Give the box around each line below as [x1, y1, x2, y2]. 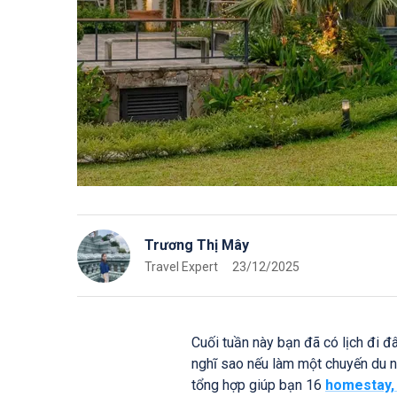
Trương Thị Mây [144, 236, 249, 253]
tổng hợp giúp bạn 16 [191, 377, 325, 393]
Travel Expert [144, 259, 218, 274]
